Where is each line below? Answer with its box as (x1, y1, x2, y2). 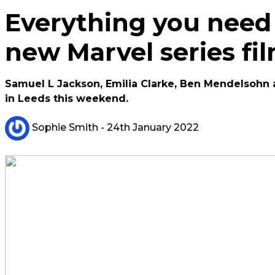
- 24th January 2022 (98, 122, 199, 134)
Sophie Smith (29, 122, 98, 134)
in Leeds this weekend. (5, 93, 128, 104)
